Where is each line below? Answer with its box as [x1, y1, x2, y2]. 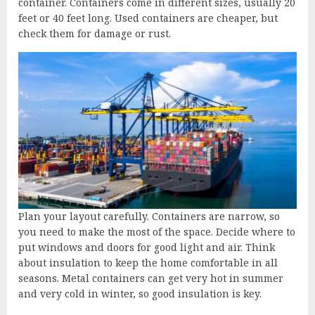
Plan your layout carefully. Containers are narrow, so [18, 210, 280, 224]
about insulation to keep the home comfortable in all [18, 256, 278, 270]
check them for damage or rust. [18, 26, 171, 40]
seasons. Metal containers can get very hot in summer [18, 271, 283, 285]
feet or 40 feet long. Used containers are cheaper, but [18, 11, 278, 25]
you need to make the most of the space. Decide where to [18, 225, 295, 239]
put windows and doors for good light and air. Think [18, 240, 275, 255]
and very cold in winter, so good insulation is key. [18, 287, 262, 301]
